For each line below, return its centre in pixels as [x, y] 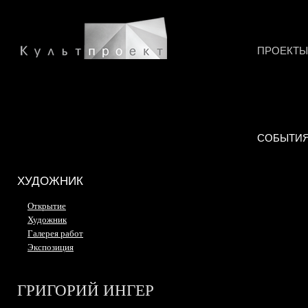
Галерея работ [55, 233]
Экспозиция [51, 247]
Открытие [47, 206]
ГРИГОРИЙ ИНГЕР [86, 290]
